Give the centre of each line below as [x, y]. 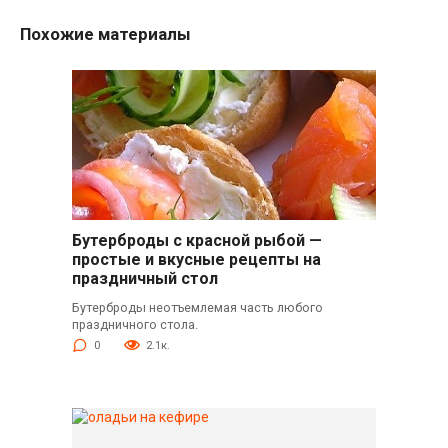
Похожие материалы [105, 34]
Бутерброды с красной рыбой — [196, 241]
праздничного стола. [134, 325]
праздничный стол [144, 279]
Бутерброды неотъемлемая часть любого [197, 308]
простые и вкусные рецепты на [196, 260]
